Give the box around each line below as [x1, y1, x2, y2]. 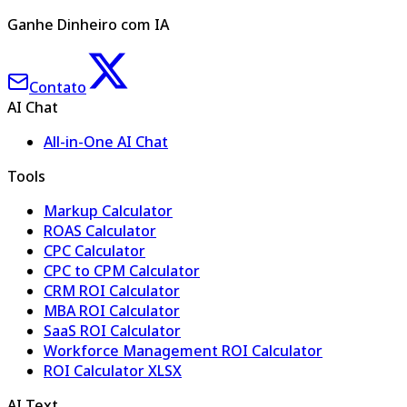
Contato [29, 77, 86, 97]
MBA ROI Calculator [44, 301, 180, 321]
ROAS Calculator [44, 221, 156, 241]
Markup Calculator [44, 201, 173, 221]
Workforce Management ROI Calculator [44, 341, 323, 361]
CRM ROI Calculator [44, 281, 180, 301]
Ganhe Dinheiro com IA [7, 15, 169, 35]
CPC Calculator [44, 241, 145, 261]
